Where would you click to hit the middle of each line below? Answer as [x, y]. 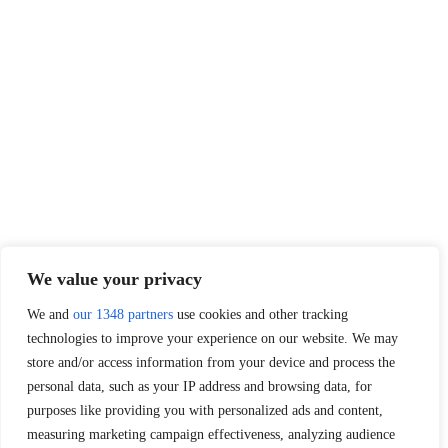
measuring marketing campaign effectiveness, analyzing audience [211, 434]
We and [50, 314]
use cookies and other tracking [260, 314]
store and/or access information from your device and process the [211, 362]
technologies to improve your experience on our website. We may [212, 338]
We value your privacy [114, 279]
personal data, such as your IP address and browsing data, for [199, 386]
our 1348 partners [123, 314]
